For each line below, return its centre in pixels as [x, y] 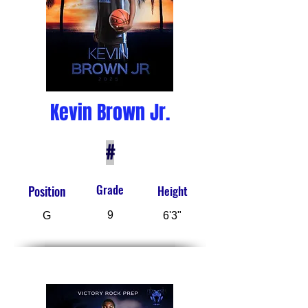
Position [47, 191]
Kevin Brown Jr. [110, 113]
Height [172, 191]
